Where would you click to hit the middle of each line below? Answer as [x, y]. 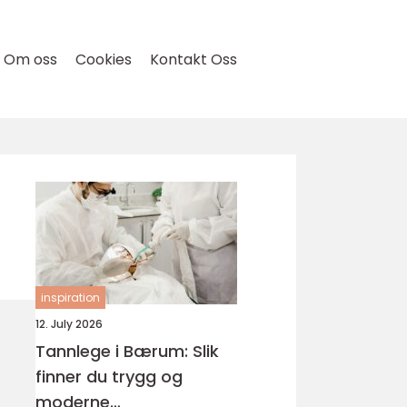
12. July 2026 [69, 324]
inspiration [70, 298]
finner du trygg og [109, 377]
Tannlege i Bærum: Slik [127, 351]
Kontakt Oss [194, 60]
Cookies [104, 60]
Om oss [30, 60]
